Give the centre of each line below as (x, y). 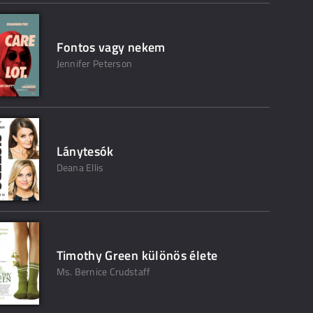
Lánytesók (85, 151)
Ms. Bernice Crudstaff (103, 271)
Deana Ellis (80, 167)
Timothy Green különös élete (137, 255)
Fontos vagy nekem (111, 47)
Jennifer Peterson (94, 63)
